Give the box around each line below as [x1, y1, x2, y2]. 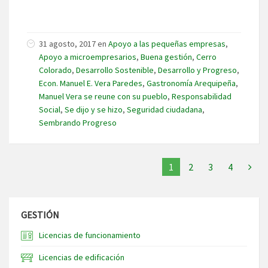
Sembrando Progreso [39, 117, 117, 128]
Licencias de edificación [39, 251, 124, 263]
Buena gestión [141, 51, 192, 62]
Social [39, 103, 60, 115]
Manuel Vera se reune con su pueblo [39, 90, 167, 102]
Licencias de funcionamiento [39, 229, 141, 240]
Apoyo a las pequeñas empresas [108, 38, 226, 49]
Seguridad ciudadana [127, 103, 202, 115]
